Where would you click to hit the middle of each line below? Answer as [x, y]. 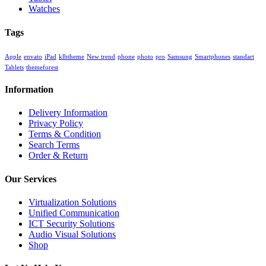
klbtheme [72, 56]
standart [243, 56]
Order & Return [58, 156]
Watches [44, 9]
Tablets [14, 67]
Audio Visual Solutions [72, 234]
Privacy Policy [56, 123]
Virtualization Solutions [72, 202]
